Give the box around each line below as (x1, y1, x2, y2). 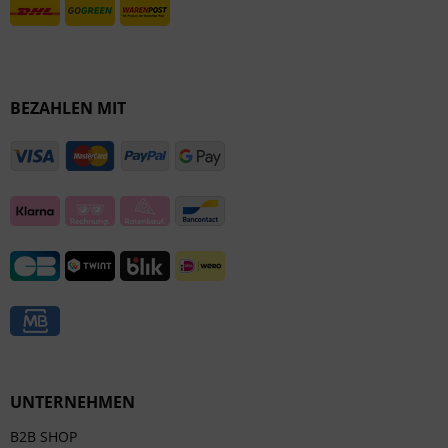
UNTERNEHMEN (10, 391, 135, 413)
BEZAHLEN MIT (10, 97, 126, 119)
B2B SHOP (10, 427, 77, 446)
